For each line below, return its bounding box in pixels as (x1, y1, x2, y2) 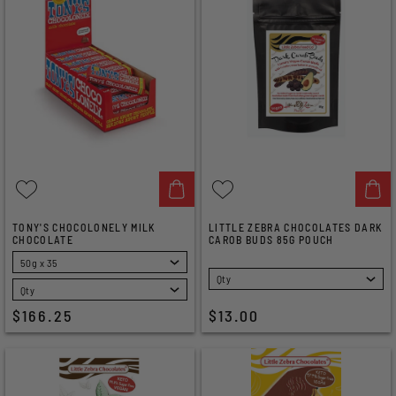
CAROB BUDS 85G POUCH (209, 233, 334, 246)
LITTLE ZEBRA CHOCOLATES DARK (209, 221, 383, 233)
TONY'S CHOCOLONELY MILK (12, 221, 156, 233)
